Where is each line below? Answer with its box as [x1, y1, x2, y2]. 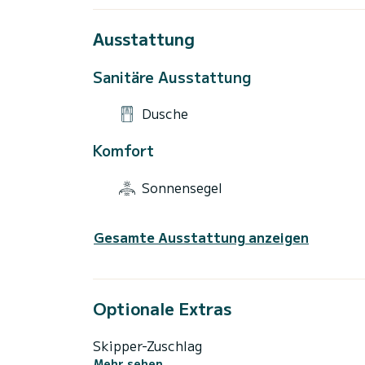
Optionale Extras [93, 297, 231, 321]
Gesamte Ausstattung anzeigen [94, 227, 309, 248]
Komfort [93, 139, 154, 161]
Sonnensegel [142, 177, 222, 197]
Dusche [142, 103, 188, 123]
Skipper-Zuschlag [93, 336, 202, 356]
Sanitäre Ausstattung [93, 65, 252, 87]
